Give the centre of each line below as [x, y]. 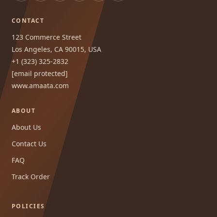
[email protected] [40, 74]
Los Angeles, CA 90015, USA [56, 49]
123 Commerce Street [46, 37]
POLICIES [28, 206]
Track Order [31, 177]
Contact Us [29, 144]
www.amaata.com [40, 86]
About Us [26, 127]
